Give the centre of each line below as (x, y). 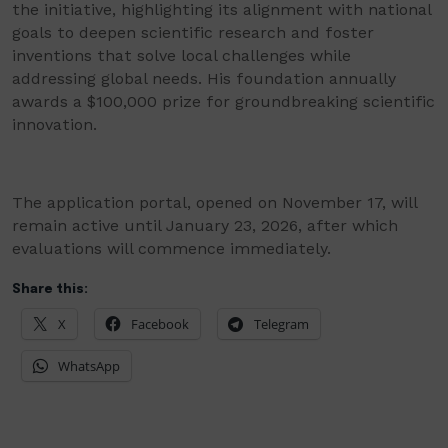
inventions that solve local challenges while (181, 56)
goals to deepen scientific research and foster (193, 33)
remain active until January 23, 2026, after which (205, 226)
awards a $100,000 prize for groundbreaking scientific (223, 102)
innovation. (54, 125)
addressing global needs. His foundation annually (204, 79)
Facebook (160, 324)
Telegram (281, 324)
